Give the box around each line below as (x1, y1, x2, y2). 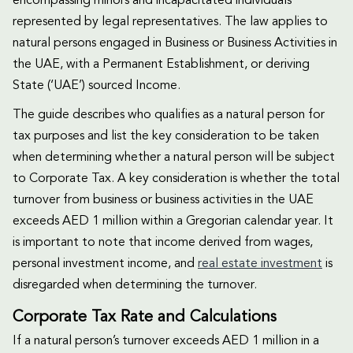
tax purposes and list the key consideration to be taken (13, 129, 319, 143)
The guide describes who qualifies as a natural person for (13, 108, 325, 121)
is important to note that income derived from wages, (13, 236, 313, 249)
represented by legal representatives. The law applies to (13, 15, 328, 28)
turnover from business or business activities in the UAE (13, 193, 314, 206)
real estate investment (198, 257, 322, 270)
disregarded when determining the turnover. (13, 278, 257, 292)
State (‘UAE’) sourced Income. (13, 79, 180, 92)
